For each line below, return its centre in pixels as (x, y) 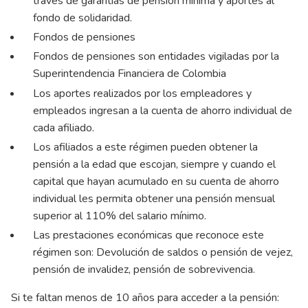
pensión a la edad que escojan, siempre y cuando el (154, 164)
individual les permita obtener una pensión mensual (154, 198)
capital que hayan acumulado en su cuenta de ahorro (156, 181)
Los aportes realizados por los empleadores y (142, 93)
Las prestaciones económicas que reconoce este (148, 235)
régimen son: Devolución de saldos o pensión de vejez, (163, 253)
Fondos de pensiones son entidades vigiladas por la (156, 57)
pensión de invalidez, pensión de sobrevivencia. (144, 270)
